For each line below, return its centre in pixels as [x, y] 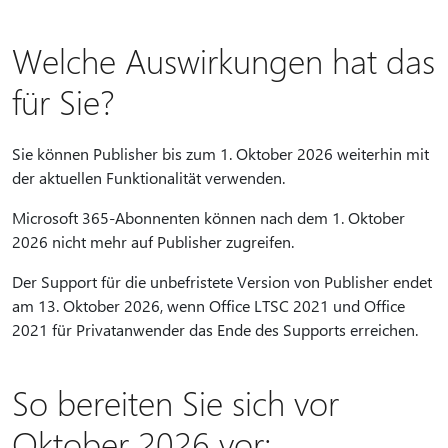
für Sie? [63, 101]
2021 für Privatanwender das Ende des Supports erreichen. [215, 329]
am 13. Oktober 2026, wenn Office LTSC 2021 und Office [208, 305]
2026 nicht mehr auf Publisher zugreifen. [157, 241]
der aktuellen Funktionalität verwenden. [148, 177]
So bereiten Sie [122, 402]
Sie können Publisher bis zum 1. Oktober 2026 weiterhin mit [220, 153]
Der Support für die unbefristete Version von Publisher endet [222, 281]
